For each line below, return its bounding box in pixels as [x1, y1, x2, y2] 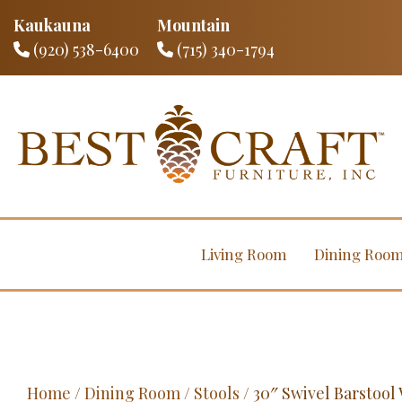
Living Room [200, 244, 287, 265]
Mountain [157, 14, 230, 36]
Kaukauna [13, 14, 91, 36]
